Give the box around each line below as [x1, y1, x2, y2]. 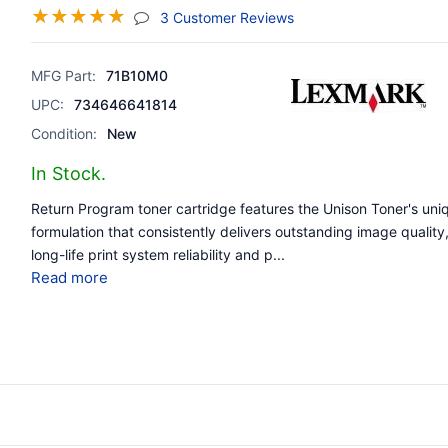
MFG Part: [31, 67, 97, 84]
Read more [31, 268, 109, 287]
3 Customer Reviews [160, 8, 295, 26]
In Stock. [31, 163, 107, 184]
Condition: [31, 125, 98, 142]
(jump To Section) [293, 7, 414, 25]
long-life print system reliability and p [31, 246, 274, 263]
